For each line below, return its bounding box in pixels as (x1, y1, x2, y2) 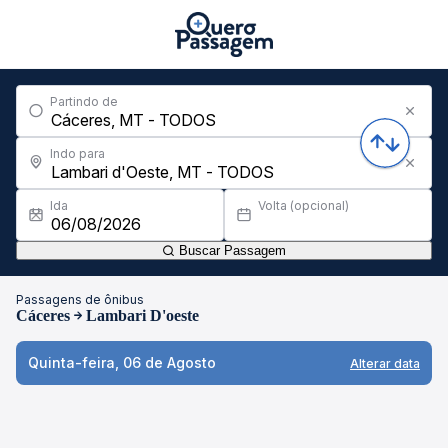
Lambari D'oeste (86, 307, 199, 324)
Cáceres (16, 307, 70, 324)
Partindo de (50, 94, 118, 109)
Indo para (50, 146, 105, 161)
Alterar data (350, 355, 420, 371)
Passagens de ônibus (16, 292, 144, 307)
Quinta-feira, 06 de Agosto (28, 354, 216, 371)
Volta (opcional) (258, 198, 349, 213)
